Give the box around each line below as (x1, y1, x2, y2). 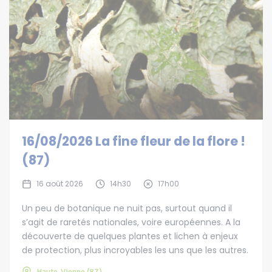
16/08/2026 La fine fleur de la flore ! (22, 132, 245, 150)
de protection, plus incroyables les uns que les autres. (22, 243, 248, 256)
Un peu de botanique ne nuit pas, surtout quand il (22, 202, 232, 214)
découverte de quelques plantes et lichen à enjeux (22, 229, 238, 242)
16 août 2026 (36, 178, 83, 189)
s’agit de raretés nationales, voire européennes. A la (22, 216, 240, 228)
